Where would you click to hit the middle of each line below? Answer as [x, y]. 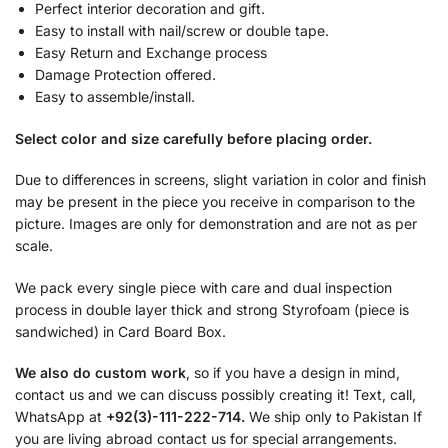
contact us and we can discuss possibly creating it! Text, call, [215, 395]
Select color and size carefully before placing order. [193, 138]
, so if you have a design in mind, [293, 373]
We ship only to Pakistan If [333, 417]
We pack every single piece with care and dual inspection [203, 287]
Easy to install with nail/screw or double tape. [182, 31]
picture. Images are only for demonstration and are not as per [216, 224]
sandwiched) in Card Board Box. [120, 331]
